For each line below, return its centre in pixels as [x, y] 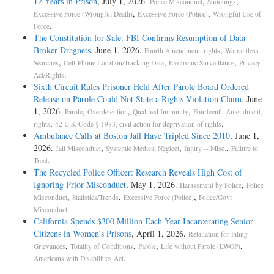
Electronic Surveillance [202, 62]
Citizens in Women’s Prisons [83, 233]
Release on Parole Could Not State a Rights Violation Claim [138, 98]
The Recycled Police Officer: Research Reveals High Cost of [138, 172]
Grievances [50, 246]
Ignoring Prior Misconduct [80, 184]
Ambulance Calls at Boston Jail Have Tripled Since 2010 [132, 135]
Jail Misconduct [78, 148]
